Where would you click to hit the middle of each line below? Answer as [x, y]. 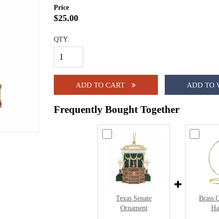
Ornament [134, 208]
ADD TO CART [101, 85]
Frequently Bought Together [117, 109]
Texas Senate [134, 198]
